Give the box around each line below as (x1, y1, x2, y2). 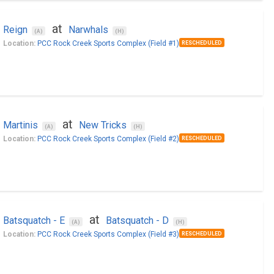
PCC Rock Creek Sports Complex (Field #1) (37, 39, 179, 48)
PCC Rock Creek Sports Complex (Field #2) (37, 135, 179, 143)
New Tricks (78, 119, 127, 131)
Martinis (2, 119, 38, 131)
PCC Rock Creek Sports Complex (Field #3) (37, 230, 179, 239)
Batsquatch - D (105, 215, 169, 226)
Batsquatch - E (2, 215, 65, 226)
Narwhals (68, 24, 108, 35)
